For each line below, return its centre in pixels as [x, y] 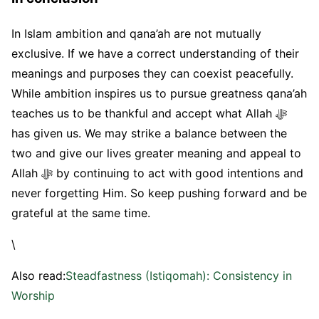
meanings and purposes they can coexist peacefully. [152, 74]
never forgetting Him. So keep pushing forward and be [159, 193]
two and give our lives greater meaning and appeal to [156, 153]
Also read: [38, 276]
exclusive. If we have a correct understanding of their [155, 54]
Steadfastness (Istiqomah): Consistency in [179, 276]
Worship [33, 296]
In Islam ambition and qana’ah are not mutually [136, 34]
